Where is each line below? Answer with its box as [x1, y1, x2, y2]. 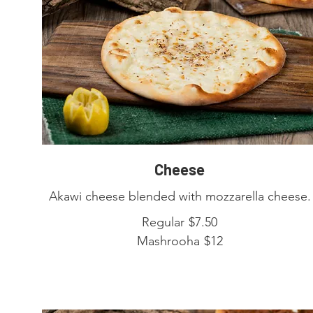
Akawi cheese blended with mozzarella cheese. [48, 188, 311, 204]
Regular [142, 214, 185, 230]
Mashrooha [136, 233, 200, 249]
